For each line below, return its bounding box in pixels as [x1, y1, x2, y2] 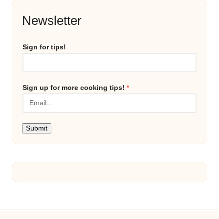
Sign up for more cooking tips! [22, 84, 127, 91]
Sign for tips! [22, 43, 66, 51]
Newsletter [22, 13, 82, 28]
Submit [26, 124, 47, 132]
